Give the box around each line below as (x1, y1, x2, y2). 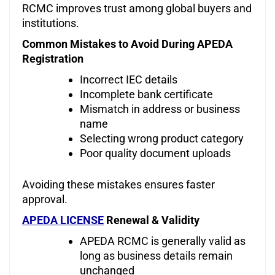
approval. (22, 193, 68, 206)
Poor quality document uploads (80, 147, 231, 160)
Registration (22, 52, 83, 66)
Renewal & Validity (104, 214, 199, 227)
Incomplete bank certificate (80, 88, 213, 101)
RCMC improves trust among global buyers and (22, 2, 252, 15)
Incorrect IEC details (80, 73, 177, 87)
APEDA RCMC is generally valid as (80, 234, 246, 248)
